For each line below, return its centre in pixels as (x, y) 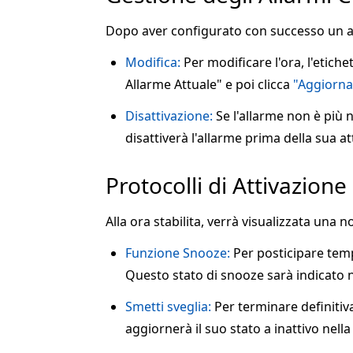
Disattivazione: (169, 116)
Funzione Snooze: (178, 253)
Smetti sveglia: (168, 307)
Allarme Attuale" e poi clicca (209, 85)
